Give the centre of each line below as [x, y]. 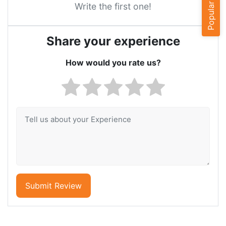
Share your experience [113, 41]
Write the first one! [113, 6]
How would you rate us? [113, 63]
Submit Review [53, 185]
